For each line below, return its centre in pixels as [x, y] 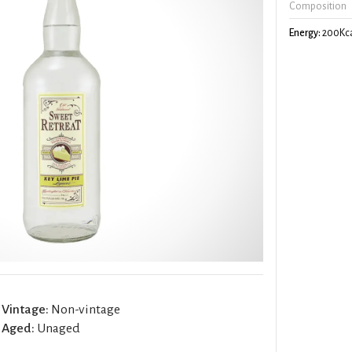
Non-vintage [84, 309]
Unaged [57, 328]
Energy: [305, 33]
